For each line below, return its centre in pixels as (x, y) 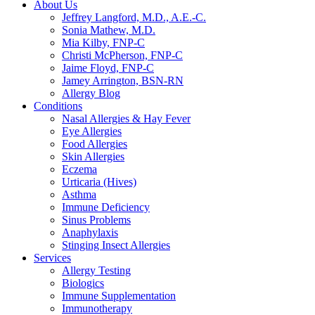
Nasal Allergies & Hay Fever (126, 118)
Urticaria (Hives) (99, 181)
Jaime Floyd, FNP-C (108, 67)
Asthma (79, 194)
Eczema (79, 169)
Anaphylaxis (90, 232)
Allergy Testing (96, 270)
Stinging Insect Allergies (116, 245)
